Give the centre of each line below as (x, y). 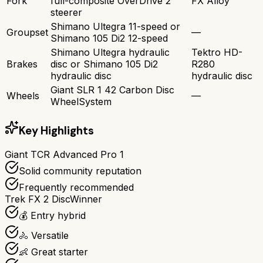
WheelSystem (81, 101)
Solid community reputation (80, 171)
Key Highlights (56, 130)
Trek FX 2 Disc (37, 199)
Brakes (22, 64)
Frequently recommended (76, 188)
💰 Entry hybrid (52, 216)
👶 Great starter (53, 252)
